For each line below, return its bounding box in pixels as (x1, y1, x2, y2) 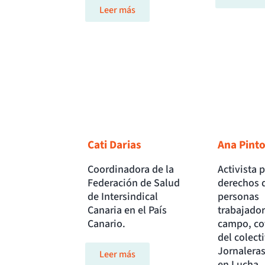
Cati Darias (88, 137, 141, 154)
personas (217, 189, 259, 205)
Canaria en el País (88, 203, 167, 218)
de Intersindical (88, 189, 158, 205)
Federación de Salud (88, 176, 180, 191)
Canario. (88, 216, 125, 232)
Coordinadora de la (88, 162, 174, 177)
